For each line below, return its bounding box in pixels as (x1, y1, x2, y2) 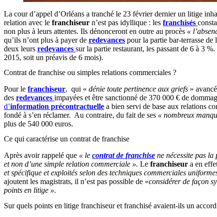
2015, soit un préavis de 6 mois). (4, 53, 103, 62)
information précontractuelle (10, 102, 104, 111)
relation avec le (4, 18, 52, 27)
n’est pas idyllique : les (90, 18, 163, 27)
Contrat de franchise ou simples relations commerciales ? (4, 68, 176, 77)
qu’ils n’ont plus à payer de (4, 35, 89, 44)
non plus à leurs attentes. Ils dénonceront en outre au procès (4, 27, 187, 35)
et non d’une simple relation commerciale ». (4, 160, 138, 169)
